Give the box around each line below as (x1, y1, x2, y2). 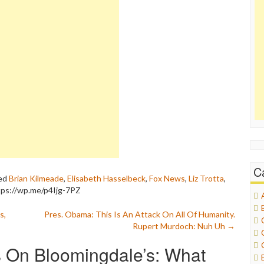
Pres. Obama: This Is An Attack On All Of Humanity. (44, 209, 235, 219)
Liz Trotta (189, 173, 224, 183)
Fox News (149, 173, 185, 183)
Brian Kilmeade (9, 173, 64, 183)
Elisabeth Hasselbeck (67, 173, 146, 183)
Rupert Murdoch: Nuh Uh (133, 221, 227, 231)
